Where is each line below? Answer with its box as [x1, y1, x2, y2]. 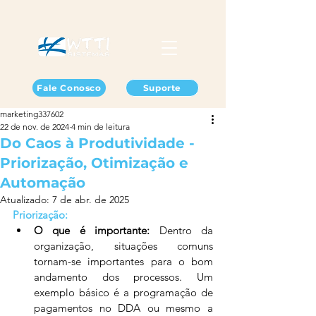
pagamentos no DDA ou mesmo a [34, 301, 213, 315]
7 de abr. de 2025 [52, 193, 129, 206]
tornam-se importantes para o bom [34, 255, 213, 268]
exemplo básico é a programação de [34, 286, 213, 299]
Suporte [142, 83, 182, 93]
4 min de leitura [71, 121, 130, 132]
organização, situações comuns [34, 239, 213, 253]
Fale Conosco [37, 83, 102, 93]
